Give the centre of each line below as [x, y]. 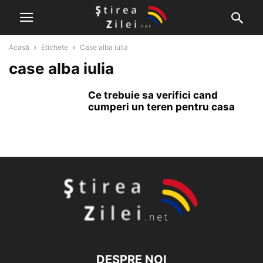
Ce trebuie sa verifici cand [153, 95]
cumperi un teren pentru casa [161, 107]
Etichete [55, 47]
